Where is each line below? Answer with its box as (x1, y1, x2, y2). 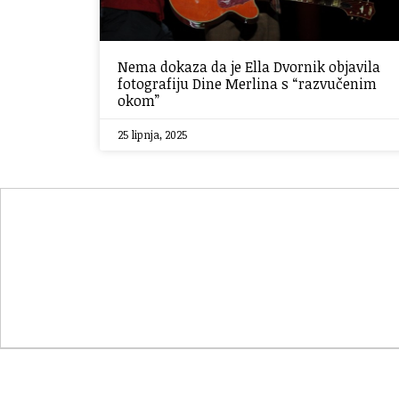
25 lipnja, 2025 (118, 127, 187, 142)
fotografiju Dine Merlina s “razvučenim (118, 74, 377, 94)
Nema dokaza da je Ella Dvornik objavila (118, 57, 380, 77)
